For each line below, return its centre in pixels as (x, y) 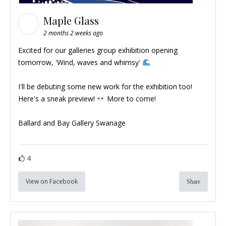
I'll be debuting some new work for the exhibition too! (105, 86)
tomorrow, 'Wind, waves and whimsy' (80, 62)
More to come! (130, 98)
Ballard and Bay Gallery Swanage (72, 123)
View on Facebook (52, 181)
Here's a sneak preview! (58, 98)
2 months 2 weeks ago (73, 33)
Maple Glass (72, 20)
